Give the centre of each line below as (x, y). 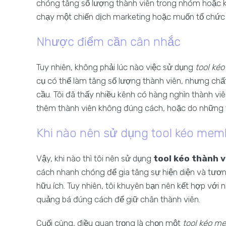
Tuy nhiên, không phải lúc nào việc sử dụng (116, 67)
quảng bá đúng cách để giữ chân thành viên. (118, 199)
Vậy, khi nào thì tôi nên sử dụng (95, 158)
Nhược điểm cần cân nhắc (108, 42)
